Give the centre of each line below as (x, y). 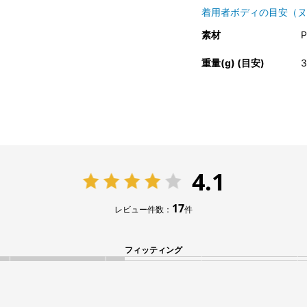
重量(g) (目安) (233, 63)
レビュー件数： (143, 210)
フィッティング (153, 250)
